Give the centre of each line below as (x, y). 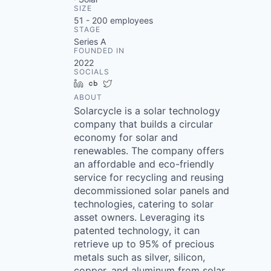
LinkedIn (105, 83)
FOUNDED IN (99, 51)
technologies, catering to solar (144, 204)
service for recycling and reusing (149, 177)
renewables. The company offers (149, 151)
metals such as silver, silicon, (139, 257)
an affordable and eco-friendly (144, 164)
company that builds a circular (143, 124)
